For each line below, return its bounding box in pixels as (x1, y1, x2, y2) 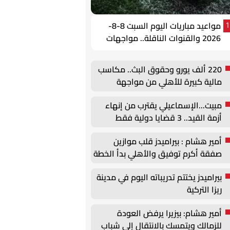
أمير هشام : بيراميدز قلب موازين (113, 133, 222, 149)
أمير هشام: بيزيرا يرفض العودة (117, 205, 222, 221)
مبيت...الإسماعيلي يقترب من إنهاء (105, 98, 222, 113)
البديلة (200, 158, 222, 174)
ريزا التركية (187, 182, 222, 197)
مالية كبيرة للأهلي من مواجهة (117, 74, 222, 89)
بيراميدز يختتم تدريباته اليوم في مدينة (97, 169, 222, 185)
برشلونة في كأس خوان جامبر (124, 86, 222, 102)
